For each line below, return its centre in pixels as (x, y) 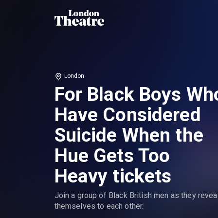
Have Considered (127, 115)
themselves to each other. (99, 206)
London (74, 76)
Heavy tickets (113, 176)
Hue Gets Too (112, 156)
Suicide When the (129, 136)
